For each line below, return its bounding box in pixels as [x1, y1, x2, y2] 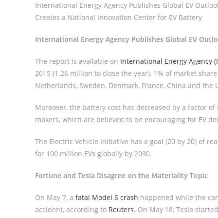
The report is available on [35, 56, 120, 66]
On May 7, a [35, 193, 75, 202]
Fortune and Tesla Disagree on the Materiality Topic [35, 171, 208, 180]
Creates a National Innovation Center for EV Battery [35, 13, 202, 22]
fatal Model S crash [75, 193, 138, 202]
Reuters [109, 205, 134, 214]
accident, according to [35, 205, 109, 214]
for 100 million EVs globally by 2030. [35, 149, 152, 158]
